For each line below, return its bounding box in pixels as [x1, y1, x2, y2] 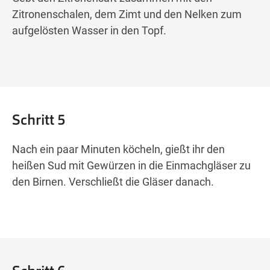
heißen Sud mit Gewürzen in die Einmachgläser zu [12, 159, 251, 172]
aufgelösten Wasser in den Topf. [12, 24, 166, 37]
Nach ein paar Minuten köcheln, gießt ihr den [12, 143, 225, 156]
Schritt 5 [12, 110, 66, 130]
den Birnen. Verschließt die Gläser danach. [12, 175, 214, 189]
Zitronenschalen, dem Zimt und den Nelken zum [12, 8, 242, 21]
